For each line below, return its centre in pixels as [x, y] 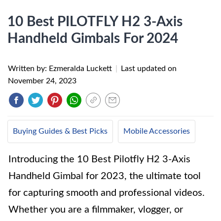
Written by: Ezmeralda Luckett [61, 69]
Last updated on [149, 69]
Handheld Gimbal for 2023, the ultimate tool [105, 176]
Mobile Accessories [157, 131]
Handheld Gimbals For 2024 [93, 38]
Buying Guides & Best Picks [60, 131]
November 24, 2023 [42, 81]
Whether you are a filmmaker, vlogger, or [96, 210]
